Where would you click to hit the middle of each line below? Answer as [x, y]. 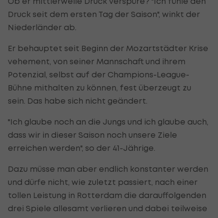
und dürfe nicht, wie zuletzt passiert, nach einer [103, 182]
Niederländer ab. [42, 27]
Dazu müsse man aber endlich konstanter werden [108, 169]
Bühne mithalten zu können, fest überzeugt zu [100, 87]
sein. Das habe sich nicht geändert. [78, 100]
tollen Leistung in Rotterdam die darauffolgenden [107, 195]
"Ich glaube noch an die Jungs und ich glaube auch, [108, 121]
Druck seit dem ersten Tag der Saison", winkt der [104, 14]
